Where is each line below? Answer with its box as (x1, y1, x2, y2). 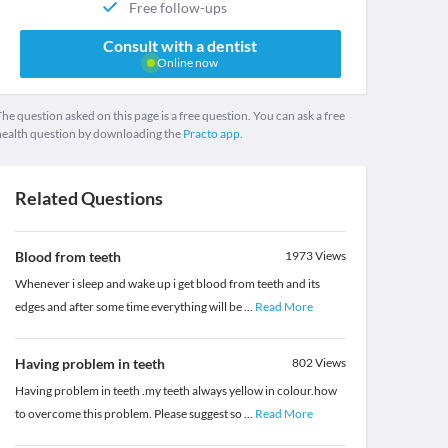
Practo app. (182, 126, 243, 142)
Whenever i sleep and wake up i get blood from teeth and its (14, 276, 320, 292)
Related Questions (14, 187, 163, 210)
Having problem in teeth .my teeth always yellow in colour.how (14, 383, 337, 399)
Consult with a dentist (103, 36, 258, 56)
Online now (154, 55, 218, 71)
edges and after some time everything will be (14, 299, 244, 315)
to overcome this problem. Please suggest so (14, 406, 244, 422)
